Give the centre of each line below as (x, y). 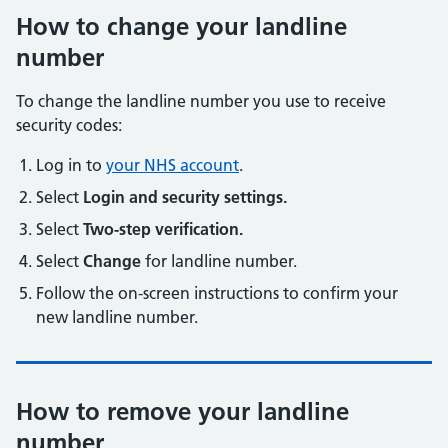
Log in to (71, 165)
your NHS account (172, 165)
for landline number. (219, 261)
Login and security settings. (185, 197)
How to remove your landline (182, 411)
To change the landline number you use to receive (201, 101)
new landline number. (117, 317)
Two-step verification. (163, 229)
